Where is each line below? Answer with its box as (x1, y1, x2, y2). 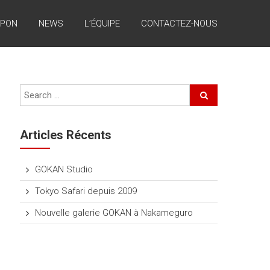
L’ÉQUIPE (84, 18, 120, 29)
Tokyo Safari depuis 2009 (35, 186, 137, 196)
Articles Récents (20, 128, 112, 142)
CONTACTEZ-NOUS (141, 18, 218, 29)
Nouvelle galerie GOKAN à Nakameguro (35, 207, 193, 218)
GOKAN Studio (35, 164, 93, 175)
